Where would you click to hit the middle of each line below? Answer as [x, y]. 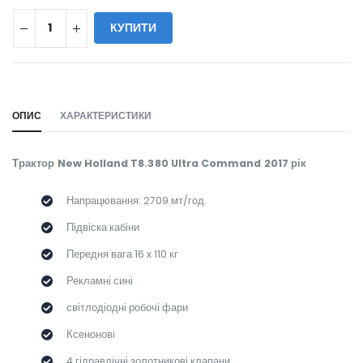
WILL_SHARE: [44, 74]
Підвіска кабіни [102, 228]
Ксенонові [90, 335]
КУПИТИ [133, 28]
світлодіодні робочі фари [127, 308]
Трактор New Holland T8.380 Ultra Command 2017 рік [160, 163]
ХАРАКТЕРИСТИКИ [105, 116]
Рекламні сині [99, 281]
